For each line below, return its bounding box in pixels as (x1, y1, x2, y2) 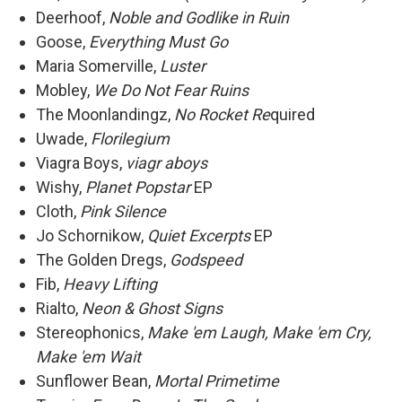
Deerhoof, (36, 8, 109, 28)
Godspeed (170, 250, 242, 270)
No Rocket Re (174, 105, 270, 125)
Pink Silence (80, 202, 166, 222)
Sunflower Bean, (36, 371, 154, 391)
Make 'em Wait (36, 347, 141, 367)
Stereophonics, (36, 323, 147, 343)
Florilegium (91, 129, 170, 149)
